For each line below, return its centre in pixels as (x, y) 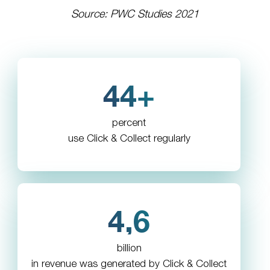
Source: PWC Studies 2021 (135, 15)
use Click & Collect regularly (129, 139)
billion (129, 249)
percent (129, 124)
